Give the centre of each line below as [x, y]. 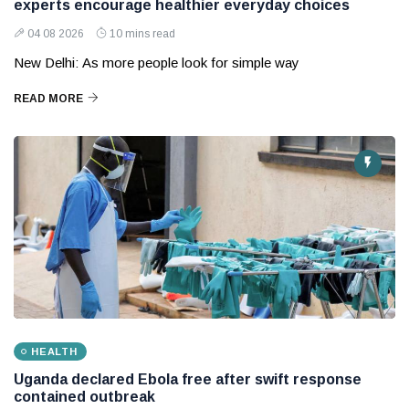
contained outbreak [84, 397]
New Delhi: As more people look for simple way [157, 63]
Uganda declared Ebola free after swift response [188, 380]
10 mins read [142, 34]
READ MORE [48, 99]
